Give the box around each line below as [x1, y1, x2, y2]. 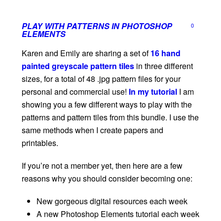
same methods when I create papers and [22, 124, 163, 136]
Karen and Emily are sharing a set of [22, 47, 150, 59]
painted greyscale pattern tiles [22, 60, 134, 72]
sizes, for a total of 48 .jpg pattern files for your [22, 73, 181, 84]
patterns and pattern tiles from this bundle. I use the [22, 111, 199, 123]
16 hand [150, 47, 181, 59]
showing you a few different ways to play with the [22, 98, 192, 110]
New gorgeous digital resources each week [37, 195, 187, 207]
